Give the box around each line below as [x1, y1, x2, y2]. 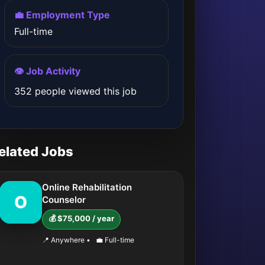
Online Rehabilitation [42, 182, 132, 193]
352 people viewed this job [14, 85, 137, 97]
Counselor [42, 194, 86, 205]
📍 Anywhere [42, 235, 86, 244]
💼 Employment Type [14, 9, 110, 21]
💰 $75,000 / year [49, 214, 114, 223]
